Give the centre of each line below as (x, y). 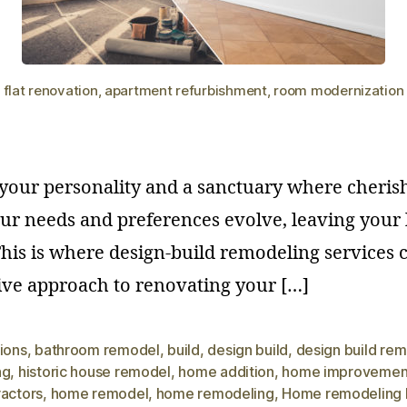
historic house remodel (94, 372)
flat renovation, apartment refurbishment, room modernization (203, 90)
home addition (226, 372)
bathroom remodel (97, 350)
